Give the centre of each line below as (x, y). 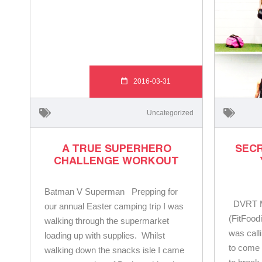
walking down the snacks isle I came (114, 250)
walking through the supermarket (107, 220)
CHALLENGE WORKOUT (117, 160)
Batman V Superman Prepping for (111, 191)
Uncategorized (170, 113)
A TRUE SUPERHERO (116, 148)
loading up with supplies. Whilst (105, 235)
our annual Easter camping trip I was (114, 206)
